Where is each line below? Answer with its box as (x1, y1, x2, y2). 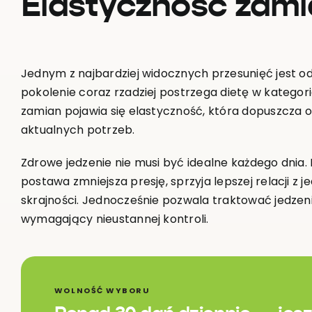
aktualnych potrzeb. (20, 122, 135, 139)
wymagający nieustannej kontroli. (20, 211, 209, 228)
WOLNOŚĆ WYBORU (54, 285, 150, 297)
